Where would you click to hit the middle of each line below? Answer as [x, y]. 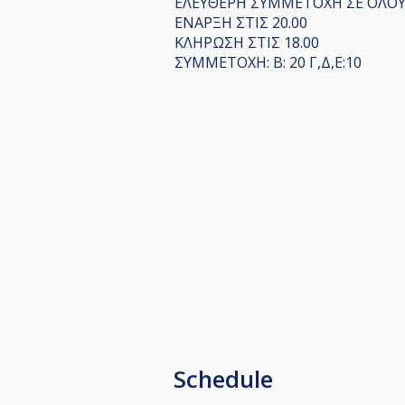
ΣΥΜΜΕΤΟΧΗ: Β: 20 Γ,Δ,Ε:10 [268, 62]
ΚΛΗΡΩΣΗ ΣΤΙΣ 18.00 [247, 42]
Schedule [223, 378]
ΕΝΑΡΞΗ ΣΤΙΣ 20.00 [241, 22]
